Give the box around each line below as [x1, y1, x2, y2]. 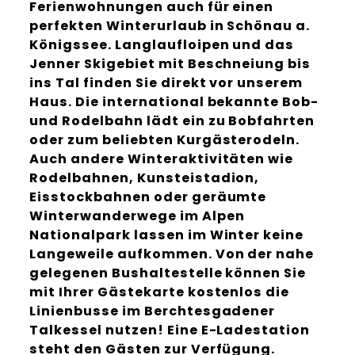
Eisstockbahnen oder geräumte [29, 188, 267, 207]
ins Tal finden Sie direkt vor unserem [29, 74, 303, 93]
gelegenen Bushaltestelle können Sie [29, 264, 307, 283]
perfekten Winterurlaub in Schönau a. [29, 17, 311, 36]
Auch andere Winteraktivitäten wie [29, 150, 294, 169]
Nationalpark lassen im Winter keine [29, 226, 304, 245]
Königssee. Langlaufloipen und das [29, 36, 295, 55]
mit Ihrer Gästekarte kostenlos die [29, 283, 290, 302]
